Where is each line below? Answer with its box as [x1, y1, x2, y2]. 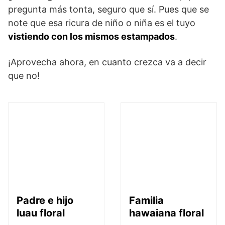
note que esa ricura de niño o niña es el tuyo [8, 18, 195, 28]
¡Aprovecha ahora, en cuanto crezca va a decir [8, 57, 206, 67]
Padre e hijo [17, 194, 73, 206]
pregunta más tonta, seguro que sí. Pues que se [8, 4, 209, 15]
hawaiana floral [129, 207, 204, 219]
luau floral [17, 207, 65, 219]
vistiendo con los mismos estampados [8, 31, 175, 42]
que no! [8, 70, 40, 81]
